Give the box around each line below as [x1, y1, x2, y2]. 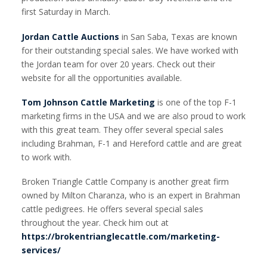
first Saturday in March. [21, 6, 110, 18]
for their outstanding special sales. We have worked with [21, 44, 238, 56]
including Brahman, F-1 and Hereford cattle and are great [21, 137, 242, 149]
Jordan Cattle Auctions [21, 30, 119, 42]
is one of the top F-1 [155, 96, 237, 108]
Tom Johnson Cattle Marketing [21, 96, 155, 108]
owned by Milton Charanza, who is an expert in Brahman [21, 190, 240, 201]
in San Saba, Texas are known [119, 30, 237, 42]
